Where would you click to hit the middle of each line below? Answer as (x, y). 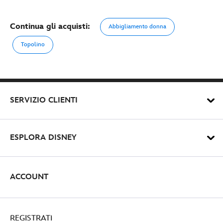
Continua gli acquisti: (50, 27)
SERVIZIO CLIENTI (44, 100)
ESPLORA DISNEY (43, 137)
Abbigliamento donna (137, 26)
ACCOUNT (29, 177)
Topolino (33, 44)
